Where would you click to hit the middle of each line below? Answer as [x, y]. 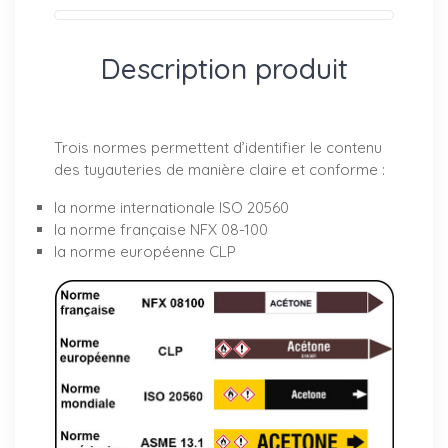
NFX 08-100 [229, 229]
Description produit [224, 68]
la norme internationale [136, 207]
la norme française [122, 229]
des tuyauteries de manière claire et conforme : [219, 169]
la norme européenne [131, 251]
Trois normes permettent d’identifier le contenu [218, 147]
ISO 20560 [254, 207]
